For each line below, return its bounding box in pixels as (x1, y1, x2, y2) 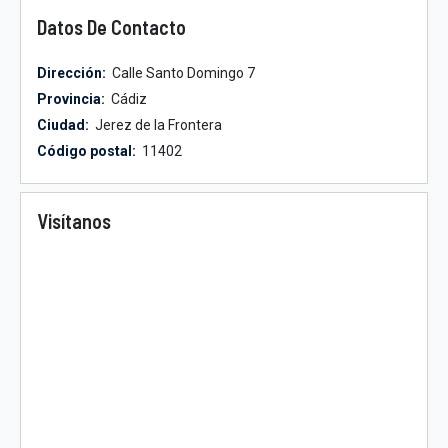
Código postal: (37, 143, 136, 159)
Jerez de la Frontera (92, 117, 222, 133)
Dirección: (37, 65, 106, 81)
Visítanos (37, 209, 111, 233)
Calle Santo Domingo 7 (109, 65, 255, 81)
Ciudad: (37, 117, 89, 133)
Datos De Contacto (37, 15, 186, 39)
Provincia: (37, 91, 105, 107)
